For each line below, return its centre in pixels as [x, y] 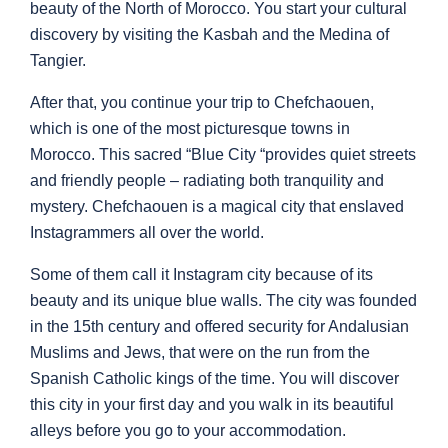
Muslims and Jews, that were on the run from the [200, 353]
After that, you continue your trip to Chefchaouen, [202, 103]
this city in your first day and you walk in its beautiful [212, 405]
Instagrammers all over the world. [149, 233]
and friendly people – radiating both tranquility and [207, 181]
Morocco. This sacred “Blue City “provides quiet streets [223, 155]
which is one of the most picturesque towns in [190, 129]
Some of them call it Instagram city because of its [201, 275]
